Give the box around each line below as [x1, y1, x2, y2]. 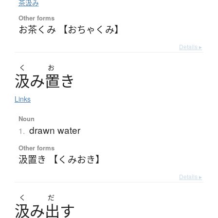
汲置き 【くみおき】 [18, 152, 105, 166]
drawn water [29, 123, 80, 137]
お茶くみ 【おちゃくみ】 [18, 22, 124, 36]
